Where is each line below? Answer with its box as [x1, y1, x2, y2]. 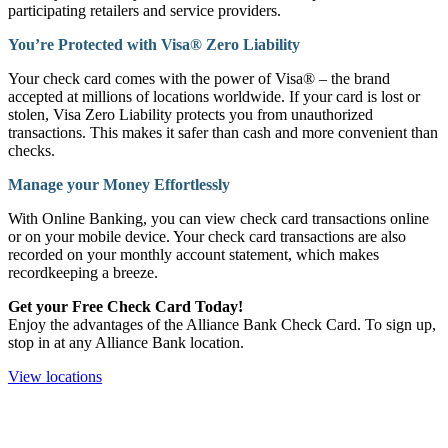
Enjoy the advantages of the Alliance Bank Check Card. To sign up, [8, 315, 436, 333]
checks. [8, 141, 55, 159]
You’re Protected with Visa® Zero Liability [8, 35, 300, 53]
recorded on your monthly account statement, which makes [8, 245, 379, 263]
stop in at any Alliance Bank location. [8, 333, 244, 351]
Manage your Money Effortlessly [8, 175, 230, 193]
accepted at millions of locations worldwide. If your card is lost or [8, 87, 420, 105]
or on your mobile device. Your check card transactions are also [8, 227, 406, 245]
